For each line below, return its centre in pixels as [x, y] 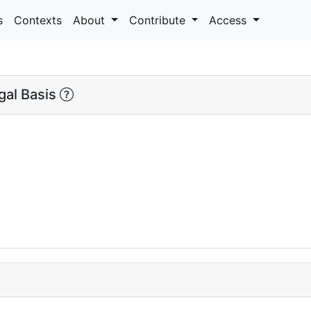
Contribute [159, 20]
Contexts [38, 20]
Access [230, 20]
